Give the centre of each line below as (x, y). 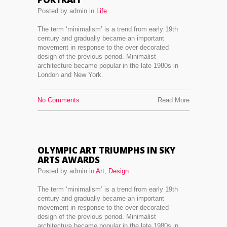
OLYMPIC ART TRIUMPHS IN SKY (106, 150)
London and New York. (70, 75)
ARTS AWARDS (69, 160)
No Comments (59, 100)
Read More (174, 100)
